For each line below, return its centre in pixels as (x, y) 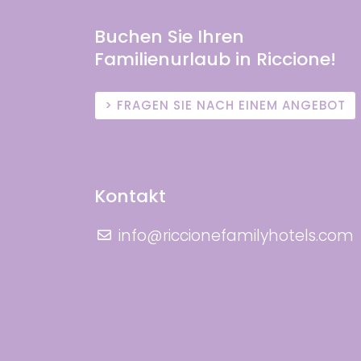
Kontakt (130, 196)
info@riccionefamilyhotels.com (236, 235)
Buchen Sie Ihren (169, 37)
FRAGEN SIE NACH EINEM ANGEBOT (231, 105)
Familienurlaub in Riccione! (215, 59)
